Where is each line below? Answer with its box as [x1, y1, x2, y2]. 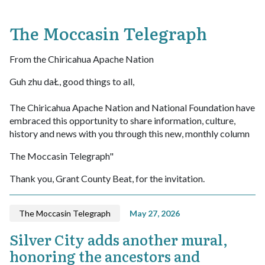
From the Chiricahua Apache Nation [9, 53, 154, 65]
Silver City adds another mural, [9, 229, 228, 250]
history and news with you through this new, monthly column [9, 128, 250, 140]
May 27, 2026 [130, 208, 180, 219]
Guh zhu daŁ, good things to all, [9, 76, 134, 88]
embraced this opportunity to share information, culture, [9, 115, 235, 127]
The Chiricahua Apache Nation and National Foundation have [9, 102, 255, 114]
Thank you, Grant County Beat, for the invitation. [9, 173, 205, 185]
